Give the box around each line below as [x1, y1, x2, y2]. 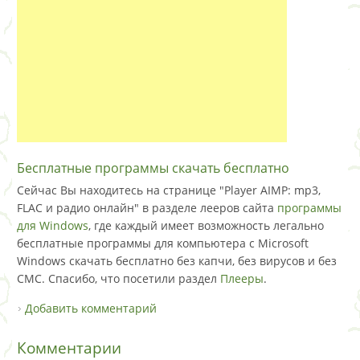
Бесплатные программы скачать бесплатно [17, 158, 289, 177]
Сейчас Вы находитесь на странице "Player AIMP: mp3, [17, 182, 321, 198]
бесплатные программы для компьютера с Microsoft [17, 235, 309, 251]
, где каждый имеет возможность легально [88, 217, 324, 233]
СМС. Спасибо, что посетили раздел [17, 270, 220, 286]
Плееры [220, 270, 264, 286]
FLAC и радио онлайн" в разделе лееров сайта [17, 199, 277, 215]
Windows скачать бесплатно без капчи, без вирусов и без [17, 252, 337, 268]
